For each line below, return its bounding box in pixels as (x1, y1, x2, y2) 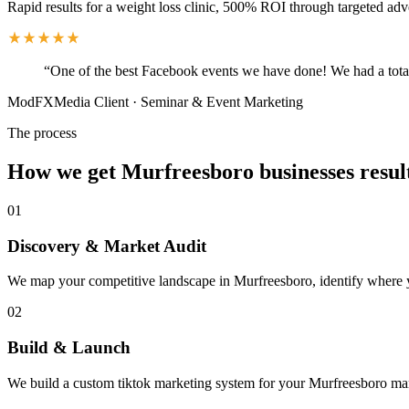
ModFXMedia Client (7, 94, 129, 110)
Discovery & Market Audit (7, 236, 206, 256)
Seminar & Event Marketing (141, 94, 303, 110)
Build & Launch (7, 338, 131, 358)
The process (7, 125, 77, 142)
